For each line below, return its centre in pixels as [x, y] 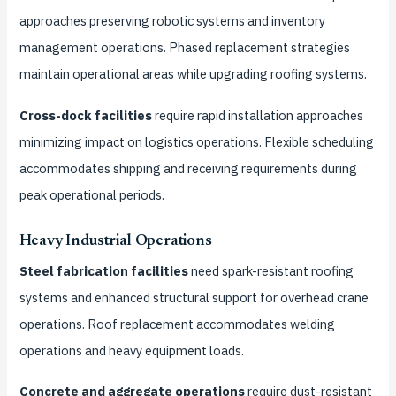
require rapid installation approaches [257, 115]
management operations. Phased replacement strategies [184, 48]
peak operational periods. [91, 194]
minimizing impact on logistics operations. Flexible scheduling [196, 141]
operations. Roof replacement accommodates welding [177, 324]
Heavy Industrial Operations [115, 242]
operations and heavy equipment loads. [131, 350]
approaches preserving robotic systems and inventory [172, 21]
